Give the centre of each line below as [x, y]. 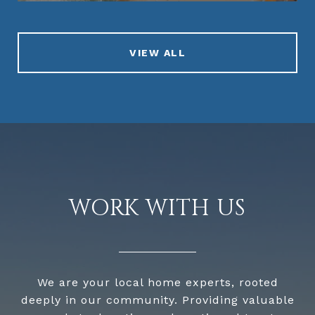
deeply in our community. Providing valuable [157, 300]
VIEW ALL [157, 52]
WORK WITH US [157, 208]
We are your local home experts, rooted [157, 282]
